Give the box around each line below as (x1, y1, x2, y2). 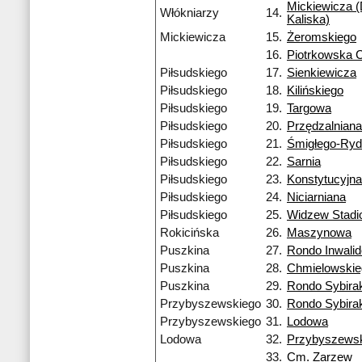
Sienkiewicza (287, 66, 356, 80)
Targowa (287, 102, 331, 116)
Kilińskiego (287, 84, 343, 98)
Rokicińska (160, 226, 219, 240)
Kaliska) (287, 13, 330, 27)
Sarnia (287, 155, 321, 169)
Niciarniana (287, 191, 346, 204)
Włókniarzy (160, 6, 219, 20)
